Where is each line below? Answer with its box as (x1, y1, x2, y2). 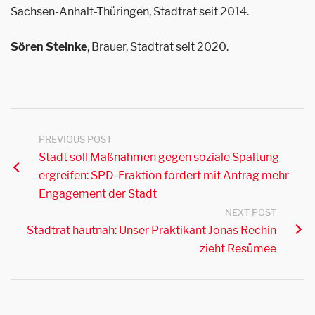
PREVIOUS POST (39, 134, 112, 145)
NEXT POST (225, 207, 276, 218)
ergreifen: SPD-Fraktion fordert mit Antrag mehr (39, 169, 289, 182)
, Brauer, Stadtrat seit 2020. (87, 40, 229, 53)
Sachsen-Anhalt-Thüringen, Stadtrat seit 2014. (11, 5, 249, 18)
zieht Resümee (200, 242, 276, 255)
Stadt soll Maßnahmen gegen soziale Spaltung (39, 150, 279, 164)
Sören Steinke (11, 40, 87, 53)
